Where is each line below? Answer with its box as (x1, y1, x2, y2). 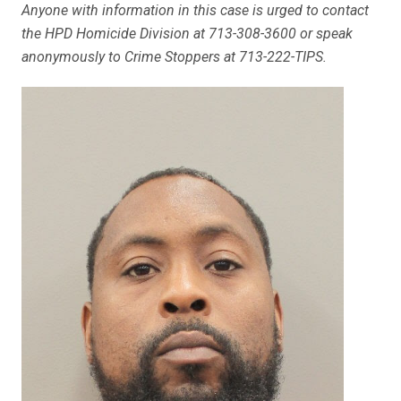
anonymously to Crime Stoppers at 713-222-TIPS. (21, 48, 327, 65)
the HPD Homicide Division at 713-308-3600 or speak (21, 25, 353, 42)
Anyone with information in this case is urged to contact (21, 2, 369, 19)
